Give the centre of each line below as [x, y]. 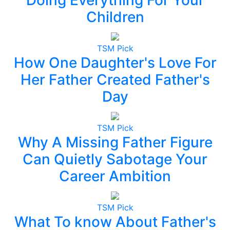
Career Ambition [115, 176]
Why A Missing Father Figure [115, 142]
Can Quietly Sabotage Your [115, 159]
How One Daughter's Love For [115, 62]
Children [115, 17]
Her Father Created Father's [115, 79]
